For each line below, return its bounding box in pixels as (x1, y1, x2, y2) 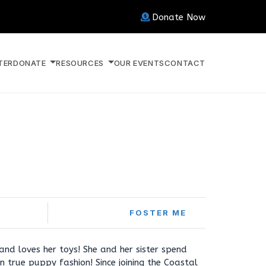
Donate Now (152, 12, 205, 23)
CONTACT (164, 58, 205, 68)
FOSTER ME (129, 208, 186, 217)
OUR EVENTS (113, 58, 164, 68)
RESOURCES (56, 58, 106, 68)
